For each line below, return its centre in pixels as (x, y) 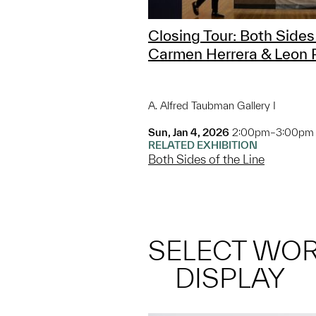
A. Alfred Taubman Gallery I (212, 106)
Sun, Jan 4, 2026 (189, 133)
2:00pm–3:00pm (273, 133)
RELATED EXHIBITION (203, 145)
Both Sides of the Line (206, 159)
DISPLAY (230, 278)
